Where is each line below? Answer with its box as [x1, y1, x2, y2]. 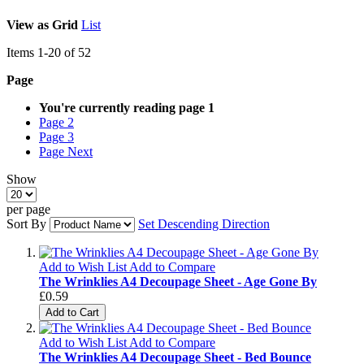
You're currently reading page [39, 100, 205, 115]
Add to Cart [45, 305, 99, 318]
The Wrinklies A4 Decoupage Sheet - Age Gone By [39, 274, 317, 288]
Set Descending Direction [138, 216, 270, 231]
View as [6, 17, 49, 32]
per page [6, 201, 50, 216]
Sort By [6, 216, 46, 231]
